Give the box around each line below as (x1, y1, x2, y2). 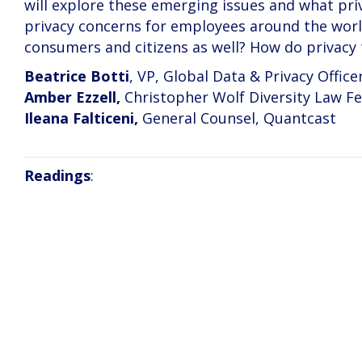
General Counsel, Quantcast (138, 108, 336, 128)
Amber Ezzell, (24, 87, 120, 107)
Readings (24, 166, 90, 185)
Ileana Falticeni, (24, 108, 138, 128)
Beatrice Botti (24, 66, 129, 86)
